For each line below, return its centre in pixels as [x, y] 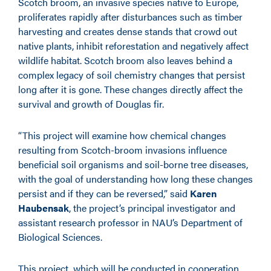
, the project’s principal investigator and [152, 208]
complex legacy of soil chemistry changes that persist [132, 75]
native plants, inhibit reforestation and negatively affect [133, 46]
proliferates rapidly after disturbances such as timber [130, 17]
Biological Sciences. [60, 237]
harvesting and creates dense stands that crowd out [128, 31]
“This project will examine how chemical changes [122, 135]
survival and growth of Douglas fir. [91, 104]
